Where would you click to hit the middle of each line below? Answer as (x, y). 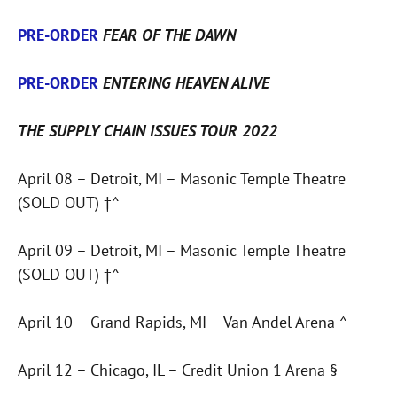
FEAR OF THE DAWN (167, 35)
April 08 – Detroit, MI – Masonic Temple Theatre (182, 179)
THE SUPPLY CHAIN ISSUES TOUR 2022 (148, 131)
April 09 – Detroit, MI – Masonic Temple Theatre (182, 251)
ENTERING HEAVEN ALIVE (184, 83)
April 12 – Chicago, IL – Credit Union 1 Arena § (178, 370)
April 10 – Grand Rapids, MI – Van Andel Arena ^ (183, 323)
